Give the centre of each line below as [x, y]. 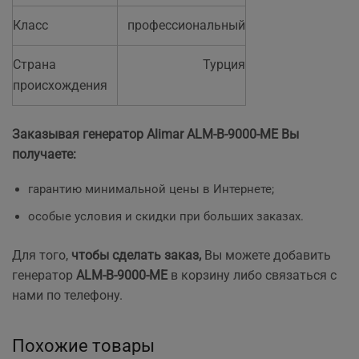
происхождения [60, 85]
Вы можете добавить [266, 255]
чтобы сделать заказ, [136, 255]
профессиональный [186, 25]
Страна [34, 64]
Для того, [42, 255]
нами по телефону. [67, 295]
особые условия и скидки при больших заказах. [166, 216]
